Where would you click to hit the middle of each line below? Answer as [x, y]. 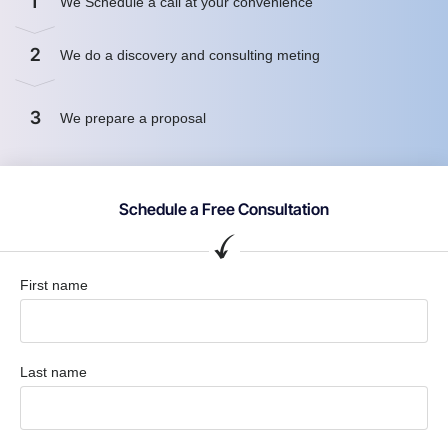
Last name [53, 372]
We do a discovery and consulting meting [192, 55]
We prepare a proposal [135, 118]
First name [54, 285]
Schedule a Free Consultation [224, 209]
